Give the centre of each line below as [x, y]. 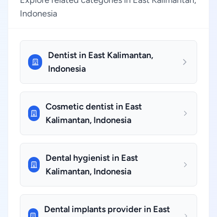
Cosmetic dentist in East [93, 107]
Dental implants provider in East [107, 209]
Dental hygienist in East [92, 158]
